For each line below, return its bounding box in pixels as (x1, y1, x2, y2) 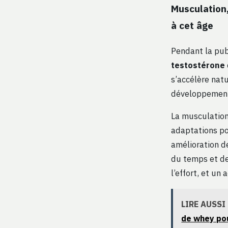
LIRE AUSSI (181, 198, 226, 209)
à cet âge (171, 19, 213, 32)
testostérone (171, 60, 225, 71)
